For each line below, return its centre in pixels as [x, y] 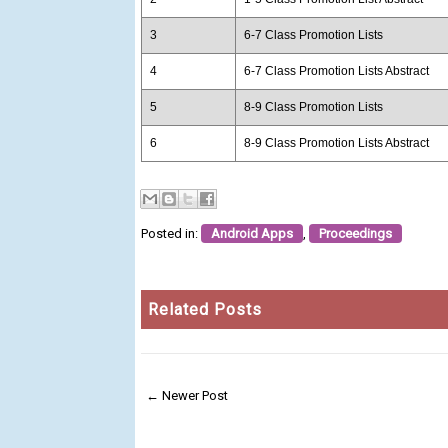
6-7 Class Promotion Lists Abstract [336, 70]
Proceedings [355, 233]
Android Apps [251, 233]
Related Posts [204, 309]
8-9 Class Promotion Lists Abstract [336, 142]
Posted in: [170, 233]
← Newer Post [186, 395]
